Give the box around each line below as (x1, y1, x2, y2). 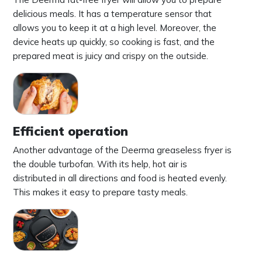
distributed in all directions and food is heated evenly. (13, 172, 227, 184)
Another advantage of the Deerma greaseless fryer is (13, 144, 232, 156)
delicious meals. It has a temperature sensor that (13, 8, 212, 19)
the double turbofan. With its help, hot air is (13, 158, 187, 170)
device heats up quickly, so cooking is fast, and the (13, 36, 215, 47)
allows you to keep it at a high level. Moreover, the (13, 22, 216, 33)
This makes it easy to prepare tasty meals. (13, 186, 188, 198)
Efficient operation (13, 123, 128, 139)
